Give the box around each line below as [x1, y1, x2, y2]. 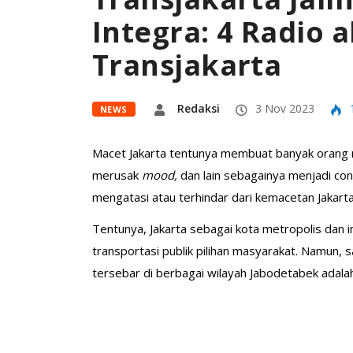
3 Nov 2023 [251, 101, 314, 116]
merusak [92, 167, 142, 183]
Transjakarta [92, 46, 282, 84]
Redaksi [176, 101, 220, 116]
